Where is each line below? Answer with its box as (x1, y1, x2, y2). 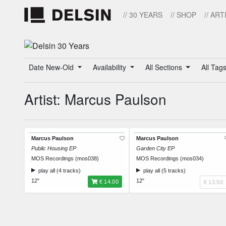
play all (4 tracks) (35, 167, 81, 174)
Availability (92, 62, 128, 73)
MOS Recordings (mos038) (31, 155, 99, 162)
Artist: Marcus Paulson (24, 89, 166, 109)
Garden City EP (136, 145, 175, 152)
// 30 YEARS (123, 10, 162, 20)
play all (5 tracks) (140, 167, 186, 174)
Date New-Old (29, 62, 76, 73)
